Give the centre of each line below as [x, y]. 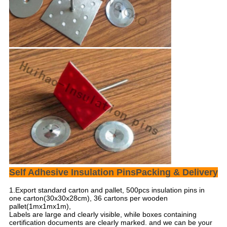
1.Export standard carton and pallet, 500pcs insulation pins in [107, 190]
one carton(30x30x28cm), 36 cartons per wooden [88, 198]
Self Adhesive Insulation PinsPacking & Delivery [113, 172]
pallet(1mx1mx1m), [40, 206]
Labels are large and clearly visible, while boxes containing [103, 214]
